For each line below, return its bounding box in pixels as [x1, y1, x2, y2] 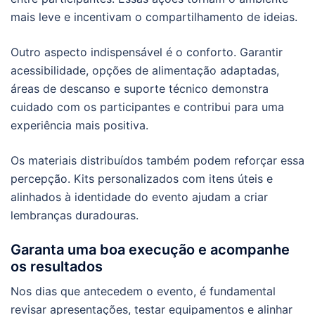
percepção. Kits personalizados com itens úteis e [11, 171, 273, 186]
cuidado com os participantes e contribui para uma [11, 99, 284, 114]
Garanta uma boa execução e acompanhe [11, 240, 290, 258]
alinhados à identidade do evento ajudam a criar [11, 189, 268, 204]
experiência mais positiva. [11, 117, 148, 132]
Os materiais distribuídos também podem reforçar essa [11, 153, 304, 167]
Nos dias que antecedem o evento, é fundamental [11, 283, 276, 298]
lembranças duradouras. [11, 207, 139, 222]
